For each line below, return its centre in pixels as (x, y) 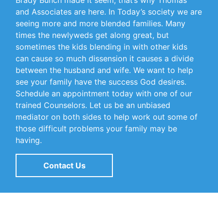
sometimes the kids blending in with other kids (101, 47)
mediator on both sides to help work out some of (107, 117)
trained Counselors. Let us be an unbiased (93, 105)
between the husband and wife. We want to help (104, 70)
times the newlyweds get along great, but (92, 35)
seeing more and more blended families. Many (100, 23)
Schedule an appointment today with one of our (104, 93)
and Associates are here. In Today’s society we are (109, 12)
